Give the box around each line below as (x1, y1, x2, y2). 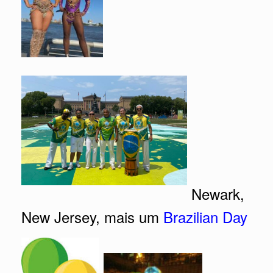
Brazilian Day (163, 205, 247, 227)
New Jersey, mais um (21, 205, 163, 227)
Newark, (187, 182, 244, 204)
